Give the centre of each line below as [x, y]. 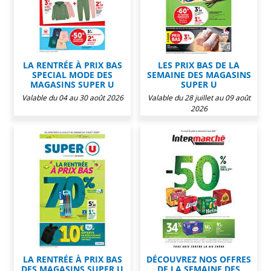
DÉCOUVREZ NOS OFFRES [199, 259]
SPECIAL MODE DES [72, 74]
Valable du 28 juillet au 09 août [199, 97]
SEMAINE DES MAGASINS [199, 74]
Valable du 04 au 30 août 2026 [72, 97]
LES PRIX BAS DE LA [199, 65]
